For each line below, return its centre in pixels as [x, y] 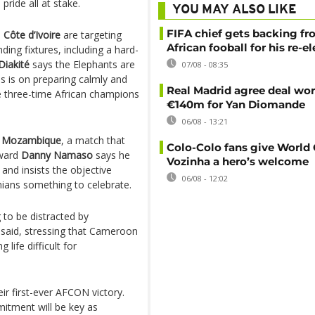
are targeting [91, 35]
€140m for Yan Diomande [236, 104]
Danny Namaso [57, 155]
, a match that [93, 140]
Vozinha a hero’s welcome [238, 161]
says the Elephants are [82, 64]
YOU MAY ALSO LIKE [234, 10]
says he [111, 155]
